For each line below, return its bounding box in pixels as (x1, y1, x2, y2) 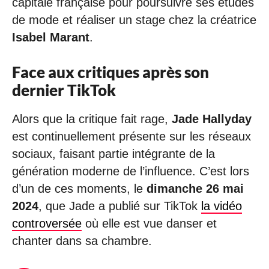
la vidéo (201, 199, 242, 213)
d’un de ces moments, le (12, 181, 147, 195)
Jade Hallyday (172, 112, 252, 125)
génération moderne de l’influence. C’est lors (12, 164, 249, 178)
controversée (12, 216, 82, 230)
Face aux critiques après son (12, 62, 209, 81)
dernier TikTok (12, 80, 116, 99)
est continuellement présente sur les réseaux (12, 129, 251, 143)
